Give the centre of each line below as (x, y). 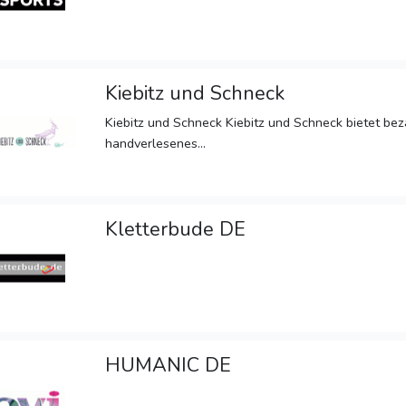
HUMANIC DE (169, 366)
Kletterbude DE (176, 230)
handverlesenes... (156, 144)
